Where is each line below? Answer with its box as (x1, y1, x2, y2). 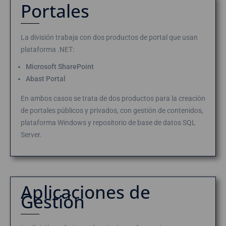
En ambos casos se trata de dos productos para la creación (21, 94, 205, 102)
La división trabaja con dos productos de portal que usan (21, 33, 198, 41)
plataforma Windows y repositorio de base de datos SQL (21, 119, 196, 127)
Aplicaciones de (21, 180, 150, 204)
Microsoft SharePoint (26, 63, 94, 71)
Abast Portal (26, 75, 66, 83)
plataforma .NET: (21, 45, 74, 53)
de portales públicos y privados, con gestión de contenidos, (21, 106, 203, 115)
